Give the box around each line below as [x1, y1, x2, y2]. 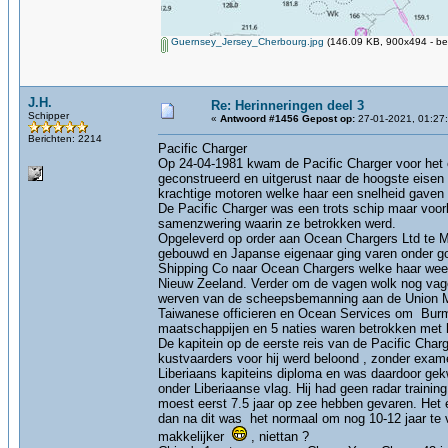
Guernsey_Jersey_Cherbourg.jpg [168, 36, 324, 47]
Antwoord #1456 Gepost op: [220, 113, 355, 124]
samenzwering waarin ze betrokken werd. [158, 216, 396, 231]
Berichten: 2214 [28, 133, 102, 144]
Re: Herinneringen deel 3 [211, 98, 364, 113]
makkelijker [158, 429, 232, 444]
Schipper [28, 110, 69, 121]
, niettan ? [247, 429, 309, 444]
